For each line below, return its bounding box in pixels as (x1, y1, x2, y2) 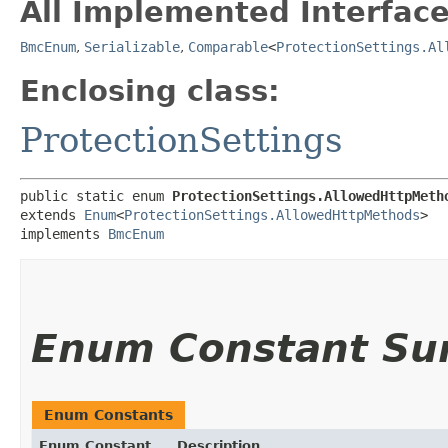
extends (20, 206, 84, 223)
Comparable (188, 38, 268, 55)
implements (20, 225, 108, 242)
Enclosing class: (20, 73, 280, 108)
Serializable (84, 38, 180, 55)
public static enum (20, 187, 172, 204)
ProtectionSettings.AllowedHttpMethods (124, 206, 420, 223)
